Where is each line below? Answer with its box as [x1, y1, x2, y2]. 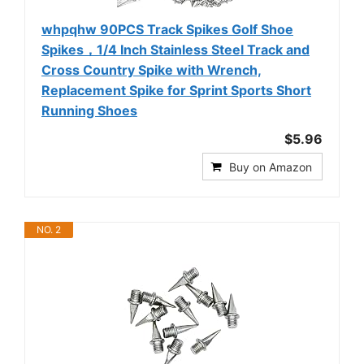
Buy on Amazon [229, 159, 312, 174]
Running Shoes [41, 102, 137, 119]
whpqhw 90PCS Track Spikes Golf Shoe [41, 20, 293, 37]
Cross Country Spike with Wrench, [41, 61, 262, 78]
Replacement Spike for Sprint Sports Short [41, 81, 311, 98]
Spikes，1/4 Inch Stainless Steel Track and [41, 41, 310, 58]
